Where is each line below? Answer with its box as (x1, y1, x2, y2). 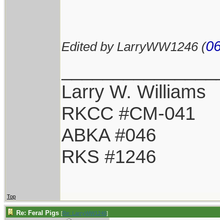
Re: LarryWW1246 (62, 210, 107, 216)
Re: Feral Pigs (16, 209, 59, 217)
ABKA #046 (61, 124, 156, 145)
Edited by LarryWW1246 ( (61, 40, 206, 54)
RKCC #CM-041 (61, 103, 195, 124)
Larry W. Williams (61, 81, 206, 102)
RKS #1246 (61, 146, 156, 167)
